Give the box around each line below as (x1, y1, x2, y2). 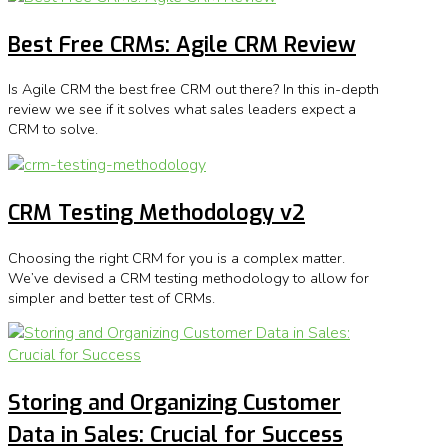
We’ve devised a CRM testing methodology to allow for (8, 267, 369, 288)
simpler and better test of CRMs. (8, 287, 215, 308)
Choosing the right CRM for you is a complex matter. (8, 247, 345, 268)
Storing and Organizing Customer (8, 387, 341, 417)
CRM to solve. (8, 119, 98, 140)
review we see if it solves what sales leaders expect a (8, 99, 356, 120)
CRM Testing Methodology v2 (8, 197, 305, 227)
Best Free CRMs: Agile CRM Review (8, 29, 356, 59)
